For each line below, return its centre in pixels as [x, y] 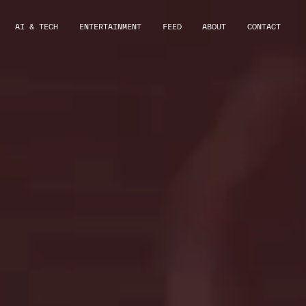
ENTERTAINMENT [110, 27]
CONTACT [264, 27]
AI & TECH [37, 27]
